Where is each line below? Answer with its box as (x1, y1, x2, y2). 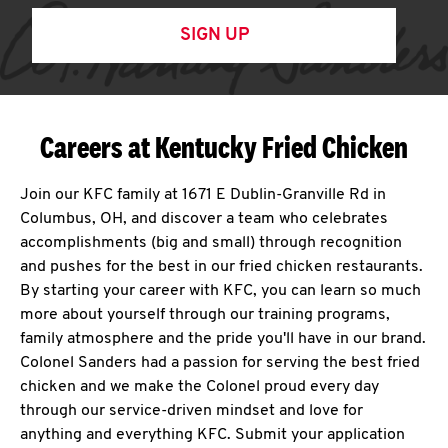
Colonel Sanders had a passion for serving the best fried (20, 355, 420, 371)
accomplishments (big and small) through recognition (20, 235, 402, 251)
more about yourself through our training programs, (20, 307, 390, 323)
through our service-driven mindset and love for (20, 403, 363, 419)
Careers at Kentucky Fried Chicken (40, 129, 408, 165)
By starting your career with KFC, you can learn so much (20, 283, 421, 299)
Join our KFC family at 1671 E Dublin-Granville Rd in (20, 187, 386, 203)
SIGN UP (179, 26, 249, 45)
